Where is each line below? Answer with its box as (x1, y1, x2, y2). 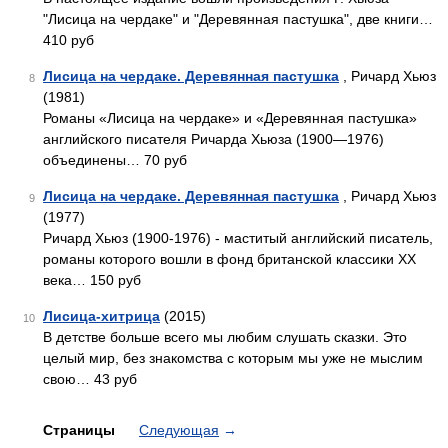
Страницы (43, 422, 119, 438)
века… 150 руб (43, 272, 141, 288)
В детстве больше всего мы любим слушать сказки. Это (43, 329, 407, 345)
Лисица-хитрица (43, 308, 160, 324)
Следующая (139, 422, 219, 438)
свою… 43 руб (43, 371, 137, 387)
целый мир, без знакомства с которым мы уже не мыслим (43, 350, 423, 366)
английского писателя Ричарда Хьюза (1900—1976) (43, 131, 384, 147)
